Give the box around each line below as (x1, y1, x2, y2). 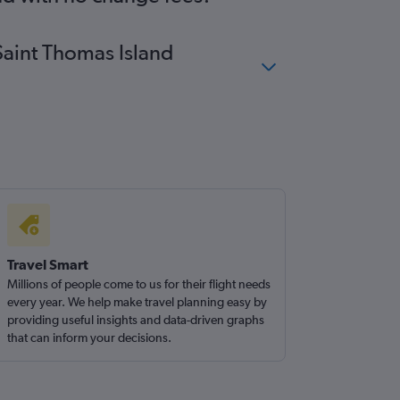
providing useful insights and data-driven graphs (7, 312, 265, 327)
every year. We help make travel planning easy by (7, 295, 268, 309)
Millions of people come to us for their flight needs (7, 277, 271, 291)
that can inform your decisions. (7, 330, 172, 345)
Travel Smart (7, 256, 89, 272)
